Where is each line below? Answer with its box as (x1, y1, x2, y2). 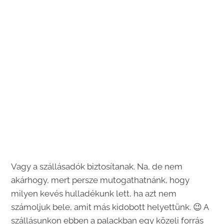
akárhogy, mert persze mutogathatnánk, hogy (11, 174, 190, 185)
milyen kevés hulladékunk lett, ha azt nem (11, 188, 177, 198)
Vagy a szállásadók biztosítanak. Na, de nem (11, 161, 183, 171)
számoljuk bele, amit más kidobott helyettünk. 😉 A (11, 201, 209, 212)
